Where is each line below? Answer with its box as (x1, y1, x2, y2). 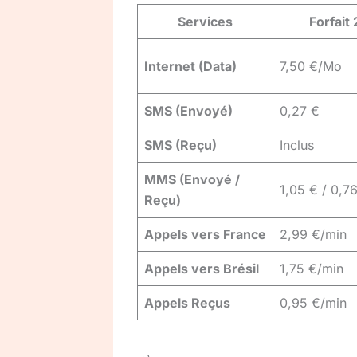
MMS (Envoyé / (144, 171, 240, 188)
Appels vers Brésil (144, 261, 259, 277)
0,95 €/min (280, 295, 347, 312)
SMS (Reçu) (144, 137, 217, 154)
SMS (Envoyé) (144, 103, 233, 120)
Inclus (280, 137, 314, 154)
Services (178, 14, 233, 30)
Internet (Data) (144, 58, 237, 75)
